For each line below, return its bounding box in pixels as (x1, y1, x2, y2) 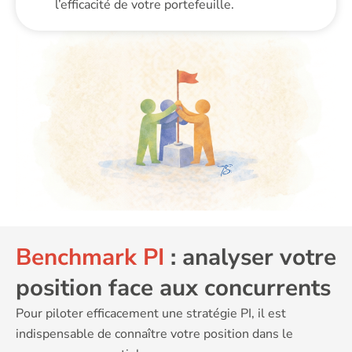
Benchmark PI (16, 240, 164, 273)
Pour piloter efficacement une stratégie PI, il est (16, 304, 286, 322)
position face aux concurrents (16, 271, 331, 303)
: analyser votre (164, 240, 336, 273)
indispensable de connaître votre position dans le (16, 324, 293, 343)
